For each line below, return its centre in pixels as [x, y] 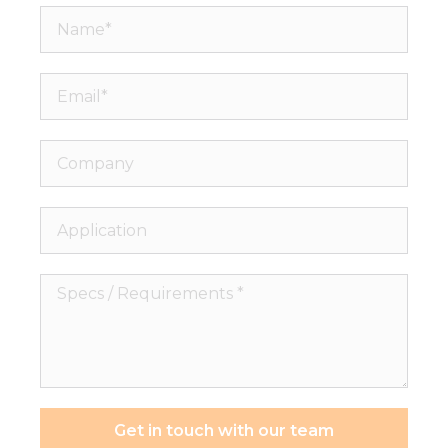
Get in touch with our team [224, 431]
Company [83, 152]
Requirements [104, 342]
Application [91, 219]
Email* [68, 85]
